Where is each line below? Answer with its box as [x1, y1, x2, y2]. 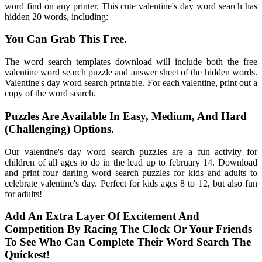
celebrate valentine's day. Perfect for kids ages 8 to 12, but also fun [5, 178, 257, 188]
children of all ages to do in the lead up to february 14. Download [5, 157, 257, 167]
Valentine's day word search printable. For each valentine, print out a [5, 78, 257, 88]
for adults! [5, 188, 42, 199]
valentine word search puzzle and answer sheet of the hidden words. [5, 67, 257, 78]
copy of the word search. [5, 88, 96, 99]
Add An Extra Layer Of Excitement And [5, 210, 199, 223]
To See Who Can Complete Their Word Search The [5, 236, 251, 249]
